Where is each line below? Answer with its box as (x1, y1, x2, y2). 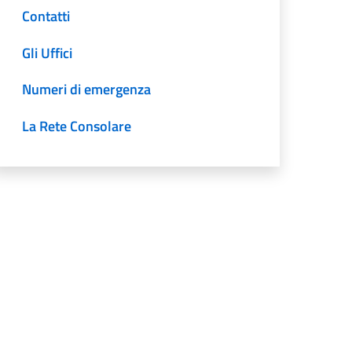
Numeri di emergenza (22, 79, 152, 101)
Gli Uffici (22, 42, 73, 64)
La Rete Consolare (22, 115, 132, 137)
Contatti (22, 5, 71, 27)
